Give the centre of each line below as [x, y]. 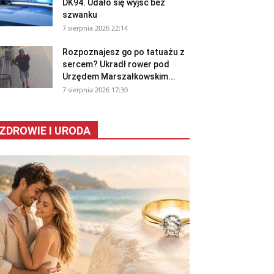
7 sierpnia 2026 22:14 [95, 28]
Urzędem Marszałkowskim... [119, 77]
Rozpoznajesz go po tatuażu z [124, 52]
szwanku [80, 15]
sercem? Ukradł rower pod [116, 65]
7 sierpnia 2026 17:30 [95, 90]
